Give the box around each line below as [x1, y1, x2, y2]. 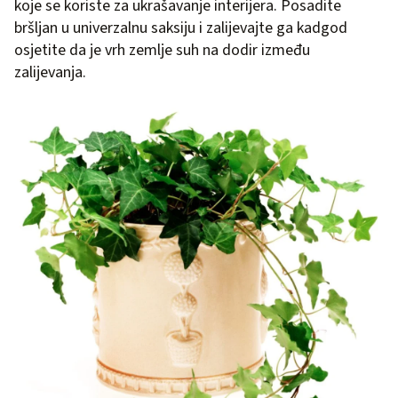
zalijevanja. [14, 61, 86, 84]
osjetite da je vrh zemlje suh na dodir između [14, 39, 310, 61]
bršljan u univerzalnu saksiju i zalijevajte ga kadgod [14, 17, 347, 39]
